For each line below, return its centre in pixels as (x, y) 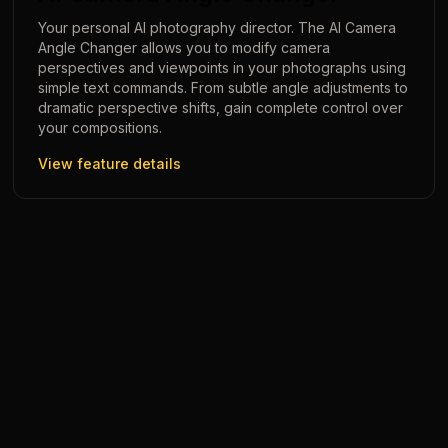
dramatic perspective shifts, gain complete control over (221, 107)
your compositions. (100, 127)
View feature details (110, 163)
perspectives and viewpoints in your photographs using (222, 67)
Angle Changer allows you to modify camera (184, 47)
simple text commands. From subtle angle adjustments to (223, 87)
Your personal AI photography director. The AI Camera (217, 27)
